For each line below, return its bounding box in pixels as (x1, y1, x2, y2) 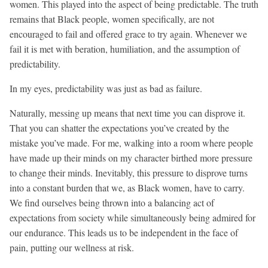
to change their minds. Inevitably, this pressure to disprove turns (10, 166, 248, 179)
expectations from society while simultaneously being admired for (10, 211, 255, 224)
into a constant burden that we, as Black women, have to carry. (10, 181, 245, 194)
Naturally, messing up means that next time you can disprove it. (10, 106, 245, 120)
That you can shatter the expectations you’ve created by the (10, 121, 229, 135)
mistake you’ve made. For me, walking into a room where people (10, 136, 253, 150)
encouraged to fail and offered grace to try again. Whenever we (10, 28, 247, 41)
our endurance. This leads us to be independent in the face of (10, 226, 238, 239)
